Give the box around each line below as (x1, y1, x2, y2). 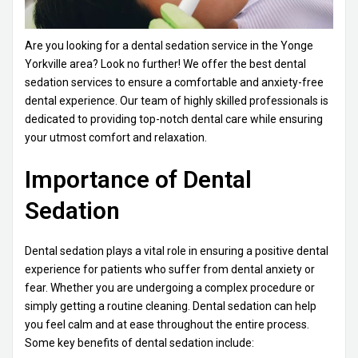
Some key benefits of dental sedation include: (25, 336, 254, 350)
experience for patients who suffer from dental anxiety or (25, 263, 315, 276)
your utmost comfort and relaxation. (25, 131, 207, 145)
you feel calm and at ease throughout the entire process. (25, 318, 309, 332)
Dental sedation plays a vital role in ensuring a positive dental (25, 245, 328, 258)
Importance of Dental (25, 165, 252, 194)
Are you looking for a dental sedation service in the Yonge (25, 39, 313, 53)
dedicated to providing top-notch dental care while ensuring (25, 113, 323, 126)
